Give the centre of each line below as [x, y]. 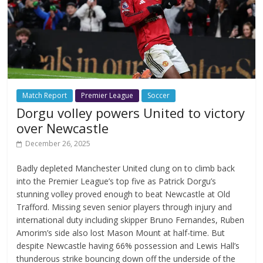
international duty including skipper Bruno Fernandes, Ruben [131, 220]
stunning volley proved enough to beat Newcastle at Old [124, 194]
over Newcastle [63, 128]
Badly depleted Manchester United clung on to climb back [126, 168]
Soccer [159, 95]
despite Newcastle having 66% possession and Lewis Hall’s [128, 245]
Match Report [45, 95]
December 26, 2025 [58, 143]
